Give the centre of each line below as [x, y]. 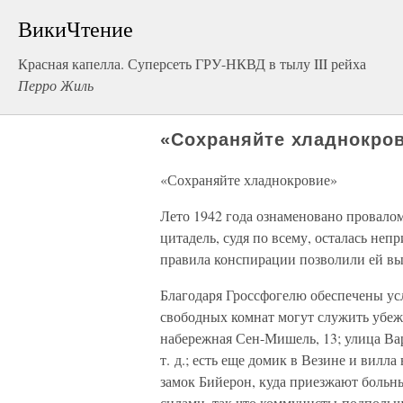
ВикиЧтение [76, 29]
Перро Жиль [56, 85]
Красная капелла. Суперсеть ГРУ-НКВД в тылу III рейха [192, 63]
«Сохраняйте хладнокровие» [249, 179]
